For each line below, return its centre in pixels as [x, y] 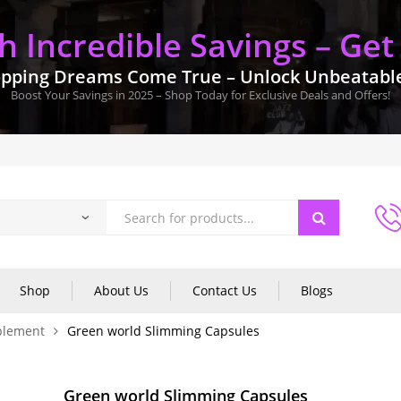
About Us [121, 290]
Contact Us [225, 290]
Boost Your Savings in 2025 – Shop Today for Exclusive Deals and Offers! [200, 94]
